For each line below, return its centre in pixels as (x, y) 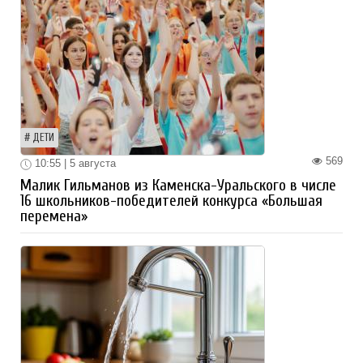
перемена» (54, 216)
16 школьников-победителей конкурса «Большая (171, 201)
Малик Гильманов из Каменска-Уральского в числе (178, 185)
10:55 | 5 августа (74, 164)
